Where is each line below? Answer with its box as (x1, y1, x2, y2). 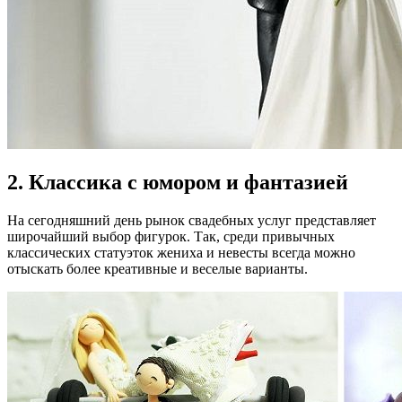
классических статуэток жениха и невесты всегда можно (7, 245, 355, 261)
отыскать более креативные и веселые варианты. (7, 261, 308, 277)
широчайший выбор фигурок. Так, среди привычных (7, 229, 335, 245)
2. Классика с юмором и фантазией (7, 170, 348, 195)
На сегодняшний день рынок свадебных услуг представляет (7, 213, 376, 229)
